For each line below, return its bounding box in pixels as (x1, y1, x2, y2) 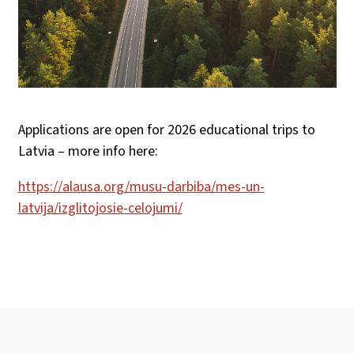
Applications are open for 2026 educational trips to (17, 119, 315, 140)
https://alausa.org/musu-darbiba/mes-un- (17, 176, 265, 197)
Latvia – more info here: (17, 141, 158, 161)
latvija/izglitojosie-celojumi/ (17, 198, 183, 218)
